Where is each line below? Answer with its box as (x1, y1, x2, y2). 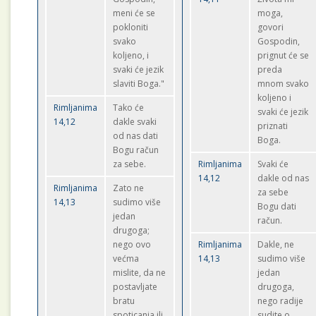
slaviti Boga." (113, 78, 165, 90)
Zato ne (113, 182, 145, 194)
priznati (257, 120, 288, 132)
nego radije (257, 295, 304, 307)
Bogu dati (257, 200, 297, 212)
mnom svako (257, 78, 310, 90)
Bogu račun (113, 144, 159, 156)
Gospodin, (257, 35, 300, 47)
